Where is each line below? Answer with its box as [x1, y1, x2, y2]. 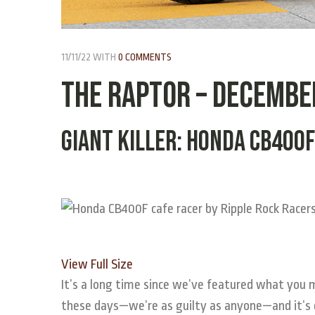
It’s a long [61, 276, 112, 292]
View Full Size [61, 256, 133, 272]
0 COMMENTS [118, 51, 172, 63]
